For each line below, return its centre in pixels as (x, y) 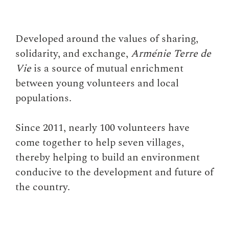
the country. (43, 187)
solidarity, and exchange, (73, 54)
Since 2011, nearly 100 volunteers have (102, 128)
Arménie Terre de (171, 54)
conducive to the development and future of (114, 172)
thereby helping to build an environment (108, 157)
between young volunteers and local (97, 84)
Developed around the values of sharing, (107, 39)
